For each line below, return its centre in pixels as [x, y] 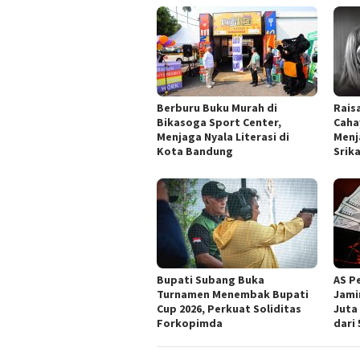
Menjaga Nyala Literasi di [223, 137]
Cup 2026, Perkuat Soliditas [229, 309]
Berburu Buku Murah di [217, 108]
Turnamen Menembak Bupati [233, 295]
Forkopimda [190, 323]
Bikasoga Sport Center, [219, 123]
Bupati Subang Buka [211, 280]
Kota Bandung [195, 151]
